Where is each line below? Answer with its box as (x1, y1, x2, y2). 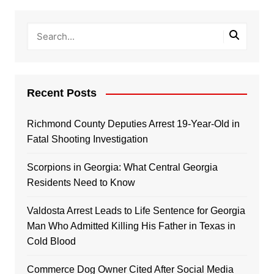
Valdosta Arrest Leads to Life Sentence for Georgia (26, 206, 245, 217)
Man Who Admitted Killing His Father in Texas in (26, 221, 235, 232)
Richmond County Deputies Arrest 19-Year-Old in (26, 119, 240, 130)
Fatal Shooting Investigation (26, 134, 148, 145)
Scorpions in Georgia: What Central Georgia (26, 162, 218, 173)
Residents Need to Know (26, 177, 135, 188)
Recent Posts (26, 87, 97, 100)
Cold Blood (26, 236, 76, 247)
